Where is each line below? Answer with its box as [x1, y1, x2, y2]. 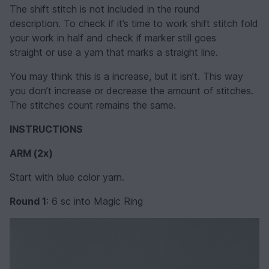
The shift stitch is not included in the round [10, 2, 200, 15]
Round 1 [10, 195, 46, 207]
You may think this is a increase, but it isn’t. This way [10, 70, 243, 82]
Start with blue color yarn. [10, 171, 124, 183]
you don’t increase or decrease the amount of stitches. [10, 84, 253, 97]
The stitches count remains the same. [10, 98, 176, 111]
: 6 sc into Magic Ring [46, 195, 143, 207]
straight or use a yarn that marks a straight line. [10, 46, 218, 58]
